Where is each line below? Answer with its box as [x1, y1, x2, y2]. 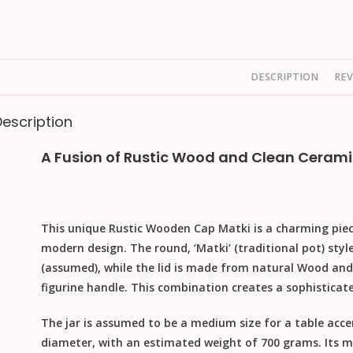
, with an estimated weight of [91, 335, 261, 351]
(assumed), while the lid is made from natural [40, 260, 297, 276]
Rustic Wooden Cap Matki [108, 221, 251, 236]
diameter [40, 335, 92, 351]
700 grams [260, 335, 318, 351]
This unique [40, 221, 109, 236]
